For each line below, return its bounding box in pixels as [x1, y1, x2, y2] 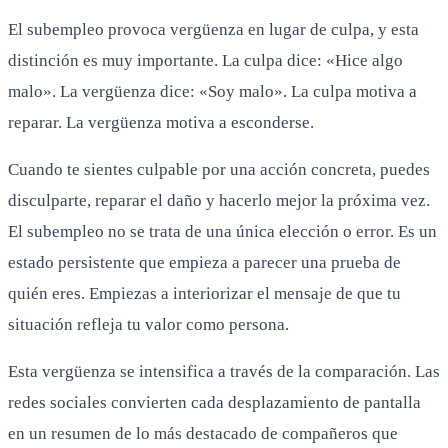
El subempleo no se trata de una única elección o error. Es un [8, 221, 437, 241]
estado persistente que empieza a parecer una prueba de [8, 252, 401, 272]
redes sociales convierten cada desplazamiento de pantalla [8, 392, 421, 412]
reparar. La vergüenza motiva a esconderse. [8, 112, 314, 132]
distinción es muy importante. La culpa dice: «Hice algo [8, 50, 403, 70]
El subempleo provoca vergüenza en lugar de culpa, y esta [8, 19, 419, 39]
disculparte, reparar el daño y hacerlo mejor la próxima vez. [8, 190, 430, 210]
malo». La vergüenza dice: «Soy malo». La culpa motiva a [8, 81, 417, 101]
